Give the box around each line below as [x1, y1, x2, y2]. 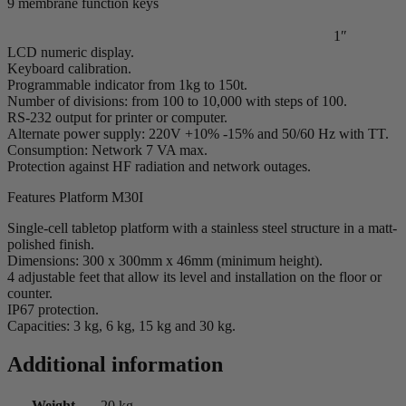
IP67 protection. [7, 301, 99, 317]
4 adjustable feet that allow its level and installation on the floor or [7, 268, 382, 285]
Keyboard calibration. [7, 60, 131, 76]
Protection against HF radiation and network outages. [7, 158, 311, 174]
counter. [7, 285, 53, 301]
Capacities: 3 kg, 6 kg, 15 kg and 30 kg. [7, 317, 236, 333]
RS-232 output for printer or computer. [7, 109, 227, 125]
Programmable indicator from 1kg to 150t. [7, 76, 247, 92]
